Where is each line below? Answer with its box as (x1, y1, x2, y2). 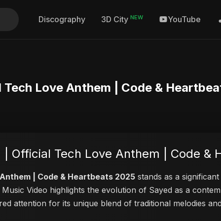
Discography (38, 14, 85, 25)
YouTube (168, 14, 201, 25)
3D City (101, 14, 130, 25)
